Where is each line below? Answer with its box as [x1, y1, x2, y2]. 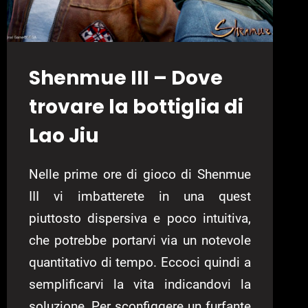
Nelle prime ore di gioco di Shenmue [28, 166, 251, 182]
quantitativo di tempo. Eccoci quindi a [28, 254, 251, 270]
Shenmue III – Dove [28, 64, 223, 91]
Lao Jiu [28, 122, 99, 149]
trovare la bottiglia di [28, 93, 243, 120]
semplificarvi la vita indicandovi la [28, 276, 251, 292]
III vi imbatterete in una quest [28, 188, 251, 204]
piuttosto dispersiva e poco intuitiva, [28, 210, 251, 226]
